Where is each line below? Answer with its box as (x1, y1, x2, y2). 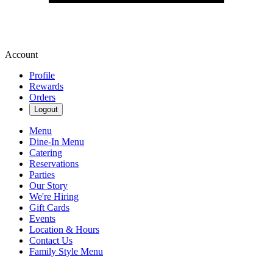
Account (5, 49, 38, 60)
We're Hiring (29, 191, 79, 202)
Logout (34, 105, 58, 114)
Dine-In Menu (29, 136, 84, 147)
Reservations (29, 158, 79, 169)
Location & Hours (29, 224, 99, 235)
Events (29, 213, 55, 224)
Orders (29, 92, 55, 102)
